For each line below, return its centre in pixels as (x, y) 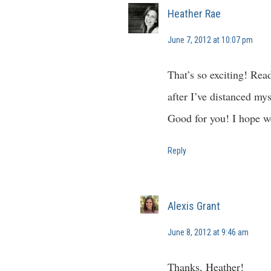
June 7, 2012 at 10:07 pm (210, 40)
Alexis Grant (194, 206)
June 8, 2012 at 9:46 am (208, 233)
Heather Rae (194, 14)
